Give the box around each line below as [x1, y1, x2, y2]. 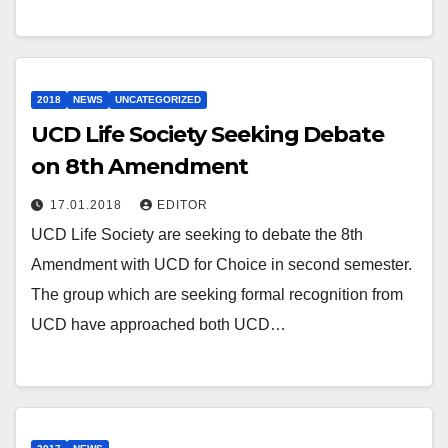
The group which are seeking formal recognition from [31, 285, 403, 303]
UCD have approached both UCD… [31, 315, 286, 333]
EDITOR [157, 197, 208, 212]
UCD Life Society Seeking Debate [31, 120, 384, 148]
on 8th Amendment [31, 152, 249, 180]
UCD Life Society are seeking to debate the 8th [31, 225, 363, 243]
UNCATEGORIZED [115, 93, 201, 105]
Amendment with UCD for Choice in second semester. [31, 255, 412, 273]
